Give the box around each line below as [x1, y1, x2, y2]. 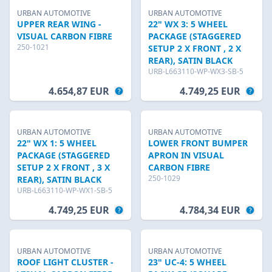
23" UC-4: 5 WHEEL [148, 256, 226, 268]
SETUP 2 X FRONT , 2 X [148, 42, 241, 54]
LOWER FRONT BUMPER [148, 137, 248, 149]
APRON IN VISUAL [148, 149, 224, 161]
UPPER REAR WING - [17, 18, 101, 30]
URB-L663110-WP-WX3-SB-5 [148, 66, 243, 76]
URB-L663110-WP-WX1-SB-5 [17, 185, 112, 195]
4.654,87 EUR [49, 84, 109, 98]
